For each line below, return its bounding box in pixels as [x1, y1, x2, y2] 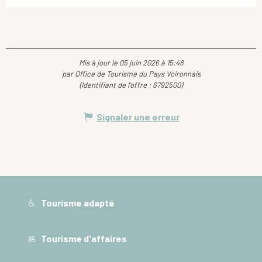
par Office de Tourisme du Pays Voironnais [61, 69, 201, 79]
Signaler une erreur [96, 111, 180, 123]
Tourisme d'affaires [39, 232, 127, 244]
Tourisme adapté [39, 197, 115, 209]
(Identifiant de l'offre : [80, 80, 153, 90]
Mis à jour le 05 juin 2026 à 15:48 [78, 58, 184, 68]
